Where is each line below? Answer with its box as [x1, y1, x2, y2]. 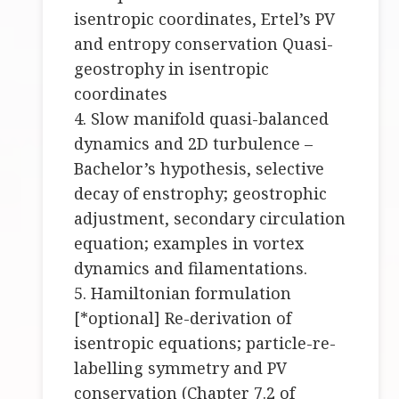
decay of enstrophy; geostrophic [74, 183, 328, 205]
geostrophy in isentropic [74, 58, 270, 80]
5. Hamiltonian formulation [74, 282, 292, 305]
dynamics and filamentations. [74, 257, 308, 280]
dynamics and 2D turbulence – [74, 133, 313, 155]
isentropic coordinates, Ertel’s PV [74, 8, 336, 30]
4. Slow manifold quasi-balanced [74, 108, 330, 130]
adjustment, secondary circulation [74, 208, 346, 230]
